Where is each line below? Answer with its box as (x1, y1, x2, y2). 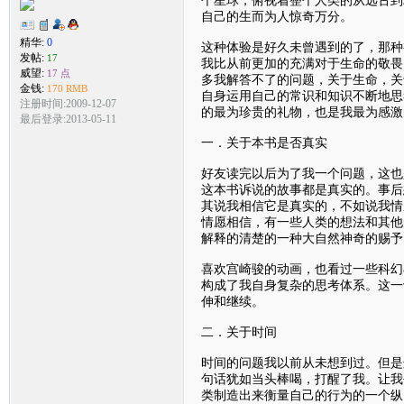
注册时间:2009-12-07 (19, 97, 116, 111)
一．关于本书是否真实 (200, 134, 327, 150)
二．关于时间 (200, 324, 277, 339)
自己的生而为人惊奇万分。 (200, 8, 353, 23)
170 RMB (46, 83, 87, 95)
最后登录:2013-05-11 (19, 113, 116, 126)
